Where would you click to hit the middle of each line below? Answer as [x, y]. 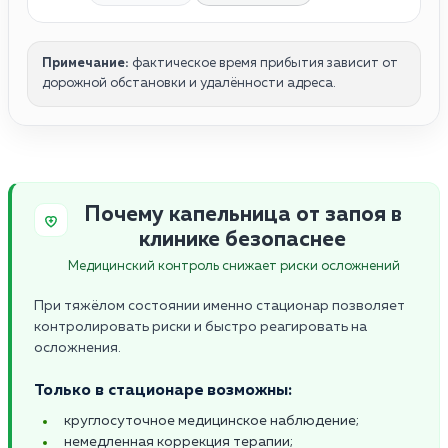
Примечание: [85, 63]
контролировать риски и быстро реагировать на [200, 326]
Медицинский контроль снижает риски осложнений [234, 266]
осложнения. [77, 347]
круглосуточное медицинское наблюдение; [211, 420]
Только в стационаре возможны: [163, 390]
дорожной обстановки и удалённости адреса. [189, 83]
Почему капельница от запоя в [242, 214]
